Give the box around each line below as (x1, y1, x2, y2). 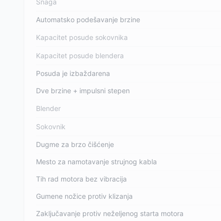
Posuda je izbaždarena (36, 69, 110, 77)
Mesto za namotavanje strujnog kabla (36, 157, 157, 166)
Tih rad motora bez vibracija (36, 175, 127, 183)
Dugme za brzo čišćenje (36, 140, 114, 148)
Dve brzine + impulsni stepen (36, 86, 130, 95)
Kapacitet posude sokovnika (36, 33, 128, 41)
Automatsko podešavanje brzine (36, 15, 140, 24)
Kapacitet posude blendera (36, 51, 124, 60)
